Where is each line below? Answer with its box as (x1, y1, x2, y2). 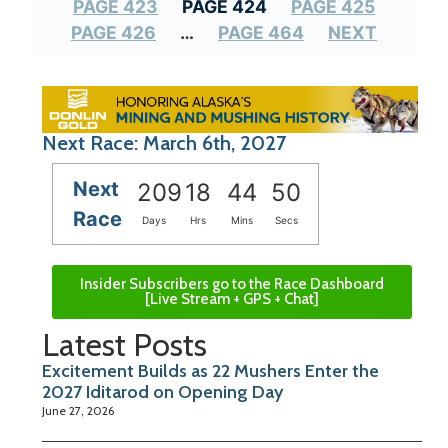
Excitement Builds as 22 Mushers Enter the (42, 359, 379, 382)
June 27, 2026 (42, 402, 114, 418)
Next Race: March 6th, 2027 (42, 130, 286, 155)
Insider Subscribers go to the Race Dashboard (80, 274, 384, 293)
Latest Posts (42, 324, 207, 364)
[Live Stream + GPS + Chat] (145, 289, 319, 308)
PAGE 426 (71, 21, 156, 43)
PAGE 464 (218, 21, 304, 43)
